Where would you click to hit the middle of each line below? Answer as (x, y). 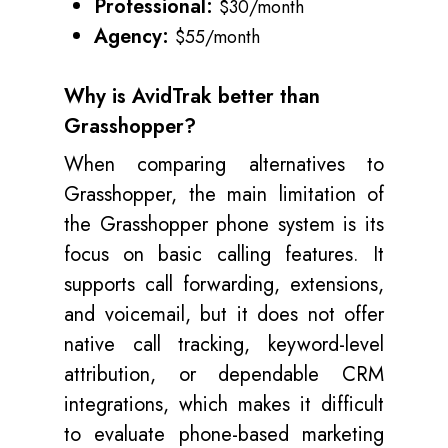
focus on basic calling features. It (224, 255)
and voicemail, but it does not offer (224, 315)
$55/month (217, 37)
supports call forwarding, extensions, (224, 285)
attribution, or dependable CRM (224, 375)
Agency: (134, 37)
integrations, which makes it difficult (224, 405)
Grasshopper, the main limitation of (224, 195)
